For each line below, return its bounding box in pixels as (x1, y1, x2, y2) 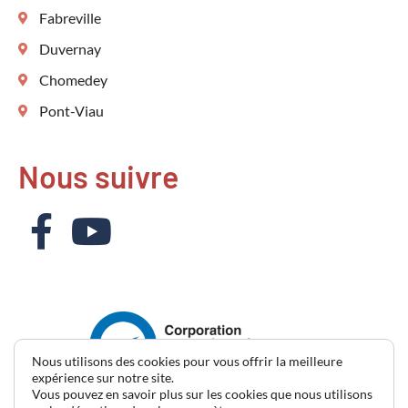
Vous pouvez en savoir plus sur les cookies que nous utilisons (32, 386, 372, 402)
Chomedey (38, 71, 107, 89)
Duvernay (38, 40, 101, 58)
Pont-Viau (38, 102, 104, 120)
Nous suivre (18, 158, 178, 196)
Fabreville (38, 9, 101, 27)
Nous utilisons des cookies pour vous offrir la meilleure (32, 353, 342, 369)
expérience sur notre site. (32, 370, 174, 385)
